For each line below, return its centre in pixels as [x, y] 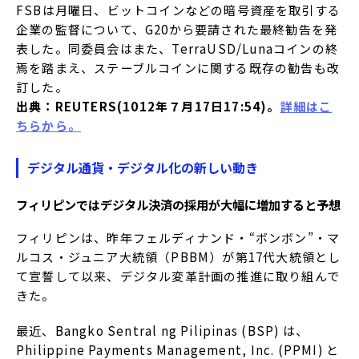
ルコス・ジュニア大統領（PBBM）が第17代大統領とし [179, 257]
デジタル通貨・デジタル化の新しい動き [143, 167]
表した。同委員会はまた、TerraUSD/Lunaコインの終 [177, 48]
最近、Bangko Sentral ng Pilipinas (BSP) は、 [162, 331]
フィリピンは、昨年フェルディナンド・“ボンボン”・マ [178, 238]
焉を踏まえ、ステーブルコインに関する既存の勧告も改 [178, 67]
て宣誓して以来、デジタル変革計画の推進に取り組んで [178, 276]
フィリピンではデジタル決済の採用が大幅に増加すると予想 [178, 205]
